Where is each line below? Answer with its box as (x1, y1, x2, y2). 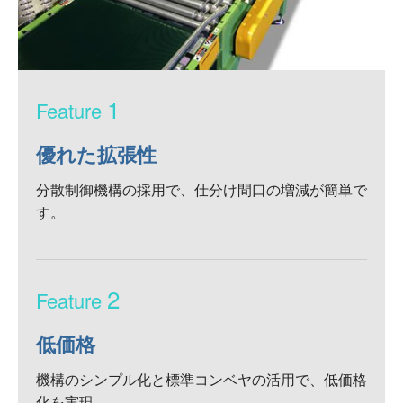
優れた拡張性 (36, 139, 157, 168)
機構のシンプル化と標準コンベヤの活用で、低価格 (36, 368, 367, 390)
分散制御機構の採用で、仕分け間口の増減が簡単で (36, 178, 367, 200)
